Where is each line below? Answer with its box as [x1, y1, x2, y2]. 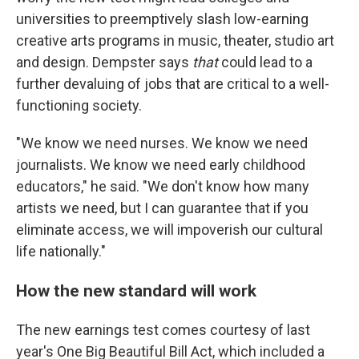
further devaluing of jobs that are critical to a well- [16, 75, 329, 92]
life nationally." [16, 243, 106, 260]
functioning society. [16, 97, 142, 114]
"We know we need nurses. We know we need [16, 135, 308, 151]
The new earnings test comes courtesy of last [16, 321, 310, 338]
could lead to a [218, 54, 313, 71]
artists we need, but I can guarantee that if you [16, 200, 309, 216]
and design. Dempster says [16, 54, 192, 71]
